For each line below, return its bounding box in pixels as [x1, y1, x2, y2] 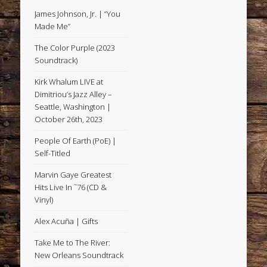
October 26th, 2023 [35, 114, 103, 125]
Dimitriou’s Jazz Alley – [35, 89, 113, 100]
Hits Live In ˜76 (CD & [35, 182, 107, 193]
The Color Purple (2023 [35, 42, 116, 54]
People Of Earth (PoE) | [35, 135, 117, 147]
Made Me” [35, 21, 71, 32]
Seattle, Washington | [35, 101, 111, 113]
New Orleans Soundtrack [35, 250, 124, 261]
